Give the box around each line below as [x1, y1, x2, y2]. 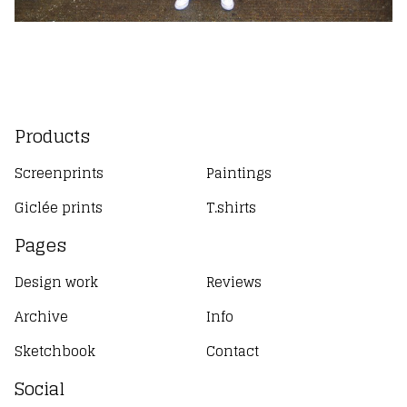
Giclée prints [15, 195, 103, 221]
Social [15, 373, 65, 405]
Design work [15, 270, 98, 295]
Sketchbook [15, 339, 95, 364]
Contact [206, 339, 260, 364]
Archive [15, 304, 68, 330]
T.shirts [206, 195, 257, 221]
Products [15, 121, 90, 153]
